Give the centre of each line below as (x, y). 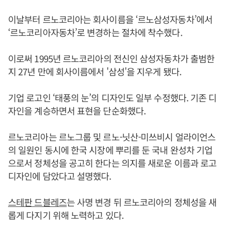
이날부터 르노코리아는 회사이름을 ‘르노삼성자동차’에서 (110, 19)
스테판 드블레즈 (37, 202)
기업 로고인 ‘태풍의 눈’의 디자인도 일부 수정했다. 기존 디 (113, 97)
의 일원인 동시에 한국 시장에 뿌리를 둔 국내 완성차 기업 (110, 149)
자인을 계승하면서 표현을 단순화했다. (77, 110)
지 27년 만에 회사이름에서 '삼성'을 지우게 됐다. (95, 71)
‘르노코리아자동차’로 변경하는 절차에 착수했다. (95, 32)
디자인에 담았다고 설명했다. (60, 176)
